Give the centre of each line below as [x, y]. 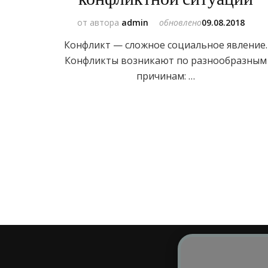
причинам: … [165, 76]
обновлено [181, 23]
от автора [100, 23]
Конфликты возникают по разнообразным [165, 61]
